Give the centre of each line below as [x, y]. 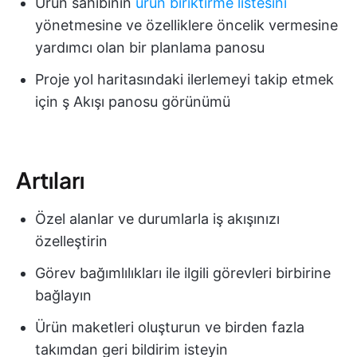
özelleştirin [71, 241]
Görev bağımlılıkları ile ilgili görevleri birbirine [183, 273]
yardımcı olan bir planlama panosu [150, 48]
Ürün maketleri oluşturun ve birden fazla [170, 328]
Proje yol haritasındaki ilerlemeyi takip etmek [184, 80]
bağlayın [63, 296]
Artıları [50, 180]
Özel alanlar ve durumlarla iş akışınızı [157, 219]
